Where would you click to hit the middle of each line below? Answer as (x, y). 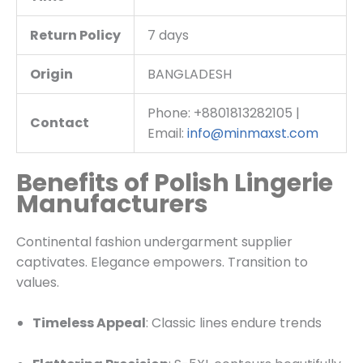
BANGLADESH (190, 74)
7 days (168, 35)
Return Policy (75, 35)
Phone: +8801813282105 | (224, 113)
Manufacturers (112, 204)
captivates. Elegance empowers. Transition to (162, 262)
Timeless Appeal (89, 323)
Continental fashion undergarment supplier (154, 241)
